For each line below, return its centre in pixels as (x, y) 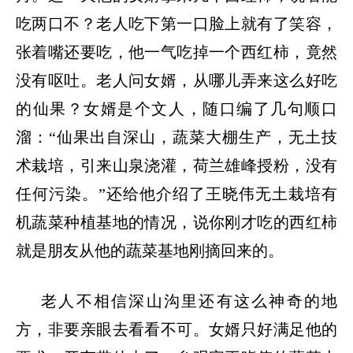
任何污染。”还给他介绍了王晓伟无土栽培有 (176, 193)
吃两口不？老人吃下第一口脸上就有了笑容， (176, 23)
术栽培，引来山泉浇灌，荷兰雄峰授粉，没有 (176, 165)
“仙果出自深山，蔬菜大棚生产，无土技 (193, 137)
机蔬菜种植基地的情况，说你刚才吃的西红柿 (176, 222)
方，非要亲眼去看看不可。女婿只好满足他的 (176, 329)
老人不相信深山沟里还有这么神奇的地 (189, 301)
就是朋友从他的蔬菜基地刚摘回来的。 (150, 250)
